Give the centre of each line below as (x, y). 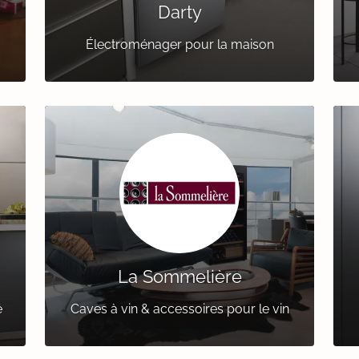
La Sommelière (179, 277)
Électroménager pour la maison (179, 45)
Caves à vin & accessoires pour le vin (179, 309)
